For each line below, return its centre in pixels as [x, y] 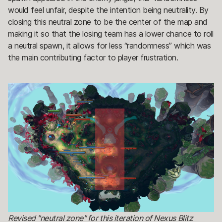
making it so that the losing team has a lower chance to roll [111, 33]
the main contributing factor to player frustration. [93, 57]
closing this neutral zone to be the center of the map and [108, 22]
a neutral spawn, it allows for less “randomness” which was [110, 45]
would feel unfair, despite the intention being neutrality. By [108, 10]
